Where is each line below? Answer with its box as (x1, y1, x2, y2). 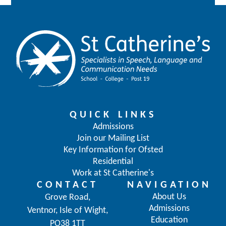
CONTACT (37, 180, 98, 190)
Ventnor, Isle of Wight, (27, 205, 108, 215)
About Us (152, 192, 187, 202)
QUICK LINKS (70, 109, 156, 120)
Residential (93, 156, 133, 166)
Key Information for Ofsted (63, 145, 163, 155)
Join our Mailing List (77, 133, 149, 143)
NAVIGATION (127, 180, 211, 190)
